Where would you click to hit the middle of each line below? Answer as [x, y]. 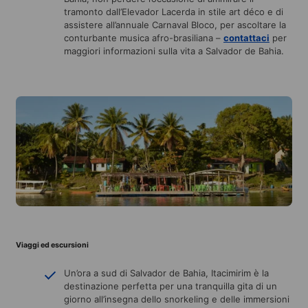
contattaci [246, 37]
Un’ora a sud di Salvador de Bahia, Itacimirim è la [166, 273]
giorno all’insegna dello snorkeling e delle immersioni [177, 299]
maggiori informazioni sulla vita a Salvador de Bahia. [174, 51]
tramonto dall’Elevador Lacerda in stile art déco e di [174, 11]
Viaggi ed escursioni [52, 245]
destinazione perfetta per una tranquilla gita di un [170, 286]
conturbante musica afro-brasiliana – [144, 37]
